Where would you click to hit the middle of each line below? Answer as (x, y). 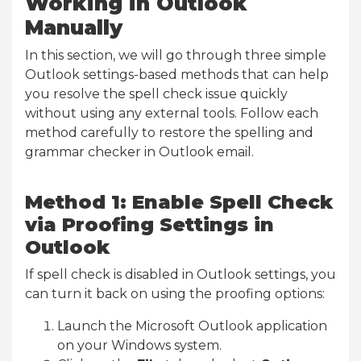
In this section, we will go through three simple (176, 55)
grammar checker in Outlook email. (139, 151)
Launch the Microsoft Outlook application (192, 326)
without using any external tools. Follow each (172, 113)
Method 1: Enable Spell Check (179, 201)
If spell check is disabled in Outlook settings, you (180, 274)
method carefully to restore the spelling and (169, 132)
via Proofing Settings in (149, 224)
